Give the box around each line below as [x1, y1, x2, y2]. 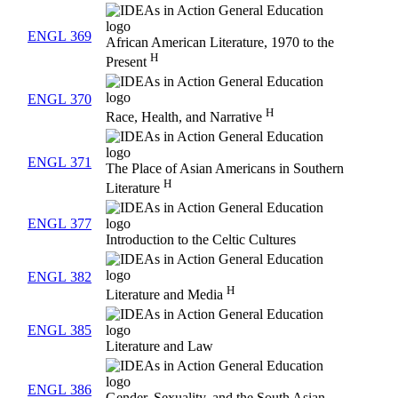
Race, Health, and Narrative [106, 109, 266, 125]
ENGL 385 [28, 322, 92, 338]
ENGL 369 [28, 28, 92, 44]
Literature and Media [106, 287, 227, 303]
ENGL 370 [28, 92, 92, 107]
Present [106, 54, 150, 70]
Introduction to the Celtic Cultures [106, 232, 296, 248]
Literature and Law [106, 338, 213, 354]
